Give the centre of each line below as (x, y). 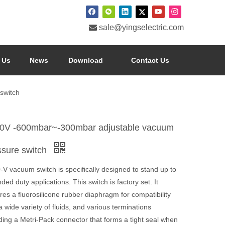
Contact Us (150, 60)
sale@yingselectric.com (141, 27)
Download (86, 60)
